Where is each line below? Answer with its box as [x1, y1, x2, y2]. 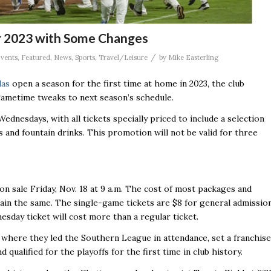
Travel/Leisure [99, 53, 148, 62]
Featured [21, 53, 50, 62]
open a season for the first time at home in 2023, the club [10, 78, 244, 90]
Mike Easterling [168, 53, 218, 62]
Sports [75, 53, 95, 62]
